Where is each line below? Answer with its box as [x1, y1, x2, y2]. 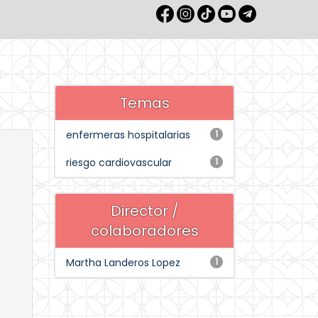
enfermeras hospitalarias [66, 128, 190, 142]
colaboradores [90, 221, 199, 241]
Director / [110, 201, 179, 221]
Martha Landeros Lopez [66, 256, 180, 270]
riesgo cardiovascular [66, 155, 172, 170]
